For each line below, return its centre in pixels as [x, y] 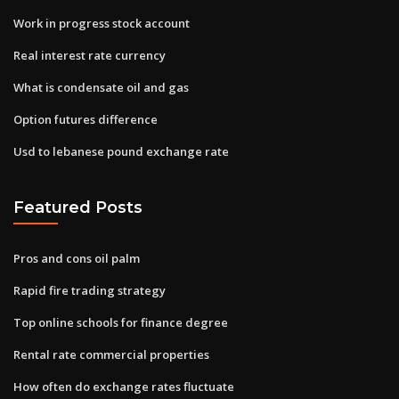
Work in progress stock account [102, 23]
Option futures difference [85, 119]
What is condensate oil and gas [101, 87]
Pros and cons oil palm [77, 258]
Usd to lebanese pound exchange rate [121, 151]
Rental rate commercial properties [111, 354]
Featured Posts [78, 208]
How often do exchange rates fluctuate [124, 386]
